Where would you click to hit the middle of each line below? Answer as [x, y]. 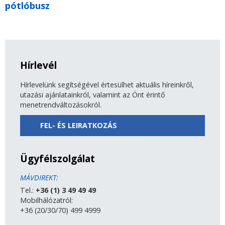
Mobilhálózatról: [46, 200]
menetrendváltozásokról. [61, 104]
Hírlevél [38, 65]
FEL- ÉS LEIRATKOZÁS [79, 125]
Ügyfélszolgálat [58, 158]
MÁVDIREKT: [39, 177]
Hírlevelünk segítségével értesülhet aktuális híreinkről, [107, 84]
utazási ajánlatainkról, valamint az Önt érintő [93, 94]
